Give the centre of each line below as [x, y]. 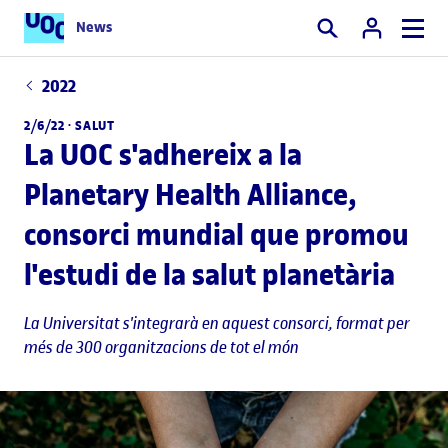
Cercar [336, 38]
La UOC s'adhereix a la [163, 154]
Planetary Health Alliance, [190, 194]
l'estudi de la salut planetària [209, 274]
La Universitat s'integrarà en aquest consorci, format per [217, 322]
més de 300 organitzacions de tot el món [161, 346]
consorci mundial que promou [216, 234]
